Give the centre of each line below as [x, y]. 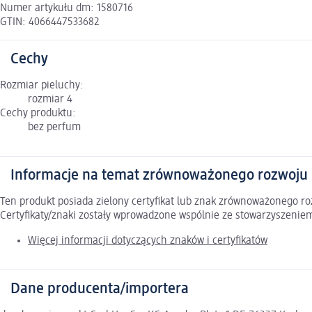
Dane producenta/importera [100, 289]
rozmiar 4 [50, 100]
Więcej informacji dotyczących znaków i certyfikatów [148, 241]
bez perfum [54, 128]
